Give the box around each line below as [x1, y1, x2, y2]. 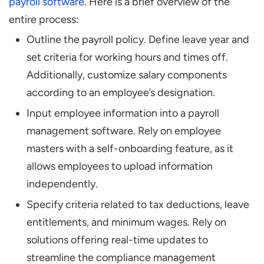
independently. [27, 177, 98, 191]
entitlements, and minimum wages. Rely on [27, 216, 226, 229]
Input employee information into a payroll [27, 107, 219, 120]
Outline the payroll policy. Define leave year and [27, 33, 249, 47]
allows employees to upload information [27, 160, 213, 173]
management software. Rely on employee [27, 124, 221, 138]
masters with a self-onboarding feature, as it [27, 142, 233, 156]
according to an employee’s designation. [27, 86, 215, 100]
